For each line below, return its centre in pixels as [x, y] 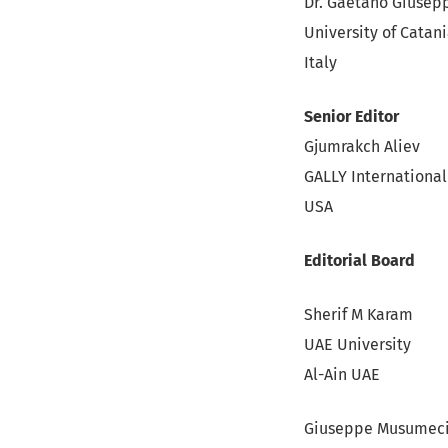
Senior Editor [351, 116]
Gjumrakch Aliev [362, 146]
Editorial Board [359, 260]
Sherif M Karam [358, 314]
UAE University [357, 344]
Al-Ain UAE [342, 374]
